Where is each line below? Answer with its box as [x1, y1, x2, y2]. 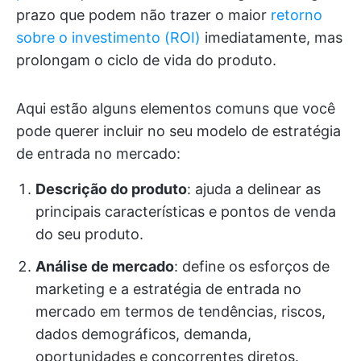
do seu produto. [35, 225, 143, 243]
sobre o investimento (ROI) [16, 28, 201, 46]
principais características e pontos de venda [35, 202, 336, 220]
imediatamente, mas [201, 28, 342, 46]
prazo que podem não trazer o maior [16, 6, 271, 23]
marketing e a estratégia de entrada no [35, 280, 301, 297]
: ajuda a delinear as [187, 180, 321, 197]
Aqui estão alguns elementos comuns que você [16, 99, 335, 117]
